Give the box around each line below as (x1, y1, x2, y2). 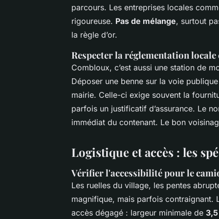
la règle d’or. (71, 29, 117, 40)
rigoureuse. (71, 16, 115, 26)
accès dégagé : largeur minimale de (71, 207, 206, 218)
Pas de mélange (115, 16, 176, 26)
